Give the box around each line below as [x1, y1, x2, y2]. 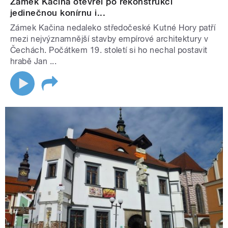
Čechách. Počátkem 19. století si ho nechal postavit [10, 45, 208, 55]
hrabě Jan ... [10, 56, 57, 67]
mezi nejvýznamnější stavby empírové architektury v [10, 34, 209, 44]
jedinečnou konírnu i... [10, 8, 106, 18]
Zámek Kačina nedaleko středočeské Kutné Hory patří [10, 23, 216, 33]
